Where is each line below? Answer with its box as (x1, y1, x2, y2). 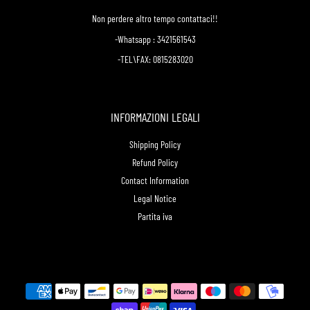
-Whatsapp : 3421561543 (114, 33, 196, 45)
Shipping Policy (129, 138, 181, 151)
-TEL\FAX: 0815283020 (117, 53, 193, 66)
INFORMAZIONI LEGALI (110, 109, 200, 125)
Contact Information (121, 174, 189, 187)
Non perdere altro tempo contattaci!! (92, 12, 218, 24)
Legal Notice (134, 192, 176, 205)
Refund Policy (132, 156, 178, 169)
